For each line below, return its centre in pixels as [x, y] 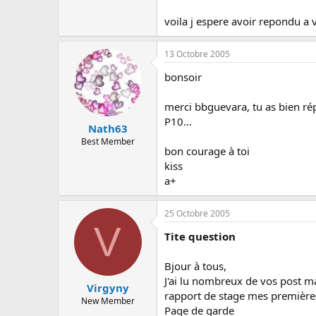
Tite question [200, 236]
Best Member [108, 141]
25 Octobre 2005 [197, 213]
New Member [108, 301]
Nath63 [108, 128]
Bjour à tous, [195, 266]
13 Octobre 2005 [197, 54]
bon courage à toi [207, 151]
